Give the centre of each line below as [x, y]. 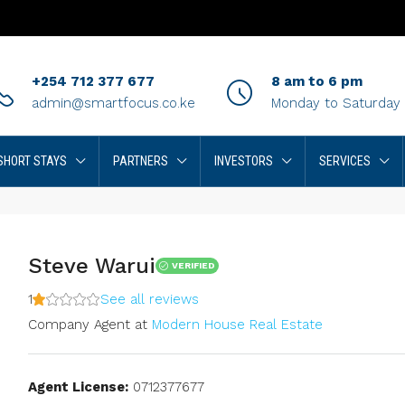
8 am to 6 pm [317, 81]
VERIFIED [193, 265]
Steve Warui [92, 266]
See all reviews [150, 299]
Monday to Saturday [336, 103]
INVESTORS [244, 161]
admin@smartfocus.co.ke [113, 103]
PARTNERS [141, 161]
